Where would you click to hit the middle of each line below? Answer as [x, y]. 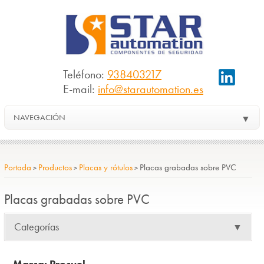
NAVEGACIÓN [39, 117]
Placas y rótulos [105, 167]
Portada [17, 167]
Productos [55, 167]
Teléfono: [85, 74]
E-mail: [80, 89]
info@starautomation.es [150, 89]
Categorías [36, 226]
